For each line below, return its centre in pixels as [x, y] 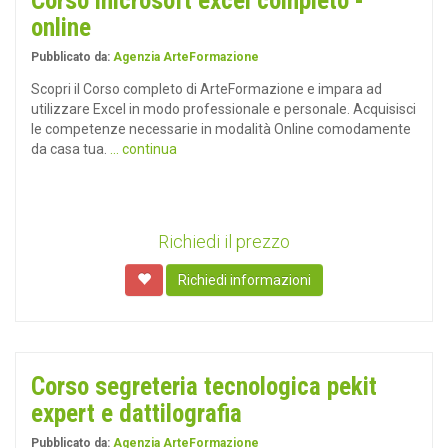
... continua [143, 149]
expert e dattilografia [136, 413]
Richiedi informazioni [244, 280]
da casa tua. [70, 149]
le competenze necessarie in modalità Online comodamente [221, 129]
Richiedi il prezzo [224, 241]
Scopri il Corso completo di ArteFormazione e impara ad [206, 89]
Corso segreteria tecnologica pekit [204, 386]
